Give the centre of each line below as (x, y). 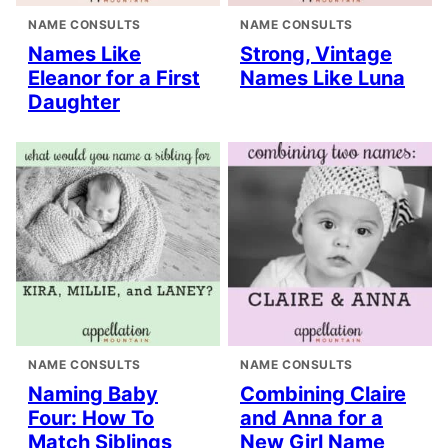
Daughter (74, 102)
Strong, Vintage (316, 54)
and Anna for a (311, 418)
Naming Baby (93, 394)
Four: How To (91, 418)
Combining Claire (323, 394)
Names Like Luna (322, 78)
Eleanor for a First (114, 78)
